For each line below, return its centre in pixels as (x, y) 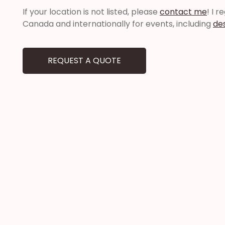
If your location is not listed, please (91, 12)
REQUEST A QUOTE (84, 60)
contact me (183, 12)
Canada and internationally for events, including (118, 24)
